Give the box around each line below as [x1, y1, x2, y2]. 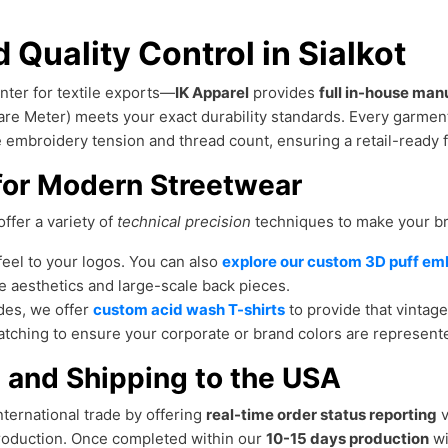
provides [249, 83, 319, 102]
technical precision [117, 212, 251, 231]
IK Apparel [175, 83, 249, 102]
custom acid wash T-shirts [93, 300, 285, 319]
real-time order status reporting [206, 405, 437, 424]
